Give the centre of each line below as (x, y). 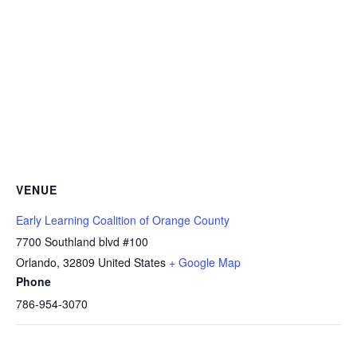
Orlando (36, 262)
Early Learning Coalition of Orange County (123, 220)
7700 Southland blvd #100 (82, 241)
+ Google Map (205, 262)
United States (132, 262)
